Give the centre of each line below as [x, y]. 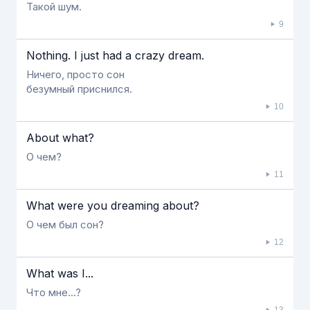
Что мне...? [54, 292]
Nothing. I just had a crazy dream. [115, 55]
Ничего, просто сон [75, 74]
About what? [60, 138]
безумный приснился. [79, 89]
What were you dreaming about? [113, 206]
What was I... [60, 273]
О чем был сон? [65, 225]
